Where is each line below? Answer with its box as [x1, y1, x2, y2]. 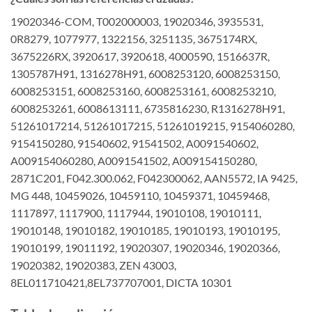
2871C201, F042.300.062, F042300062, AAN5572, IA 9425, [10, 171, 297, 185]
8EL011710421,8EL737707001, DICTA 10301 [10, 276, 232, 290]
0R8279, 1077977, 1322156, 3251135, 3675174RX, [10, 32, 257, 46]
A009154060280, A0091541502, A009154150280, [10, 154, 257, 168]
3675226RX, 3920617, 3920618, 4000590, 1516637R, [10, 49, 270, 63]
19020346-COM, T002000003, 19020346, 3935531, [10, 15, 263, 29]
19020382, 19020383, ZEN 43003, [10, 258, 176, 272]
